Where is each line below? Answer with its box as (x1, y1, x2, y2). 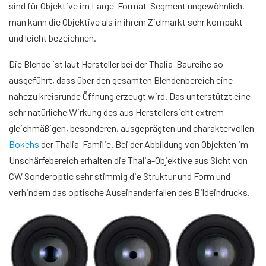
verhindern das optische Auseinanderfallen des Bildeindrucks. (9, 186, 250, 198)
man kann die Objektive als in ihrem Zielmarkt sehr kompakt (9, 15, 243, 27)
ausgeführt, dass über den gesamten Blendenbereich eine (9, 74, 233, 85)
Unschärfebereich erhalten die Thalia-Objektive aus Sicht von (9, 154, 248, 166)
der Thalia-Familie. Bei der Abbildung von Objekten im (39, 138, 248, 150)
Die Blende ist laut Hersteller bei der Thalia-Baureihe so (9, 58, 223, 69)
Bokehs (9, 138, 39, 150)
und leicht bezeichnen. (9, 31, 96, 43)
